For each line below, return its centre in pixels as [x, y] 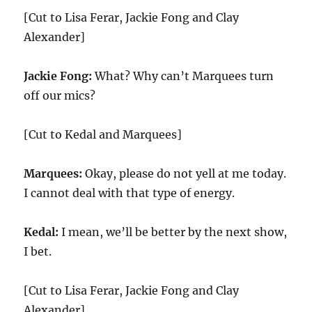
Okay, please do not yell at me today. [185, 173]
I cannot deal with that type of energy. [130, 193]
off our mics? [60, 95]
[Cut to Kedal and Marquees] [103, 134]
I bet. [38, 251]
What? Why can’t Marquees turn [183, 76]
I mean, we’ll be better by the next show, [173, 232]
